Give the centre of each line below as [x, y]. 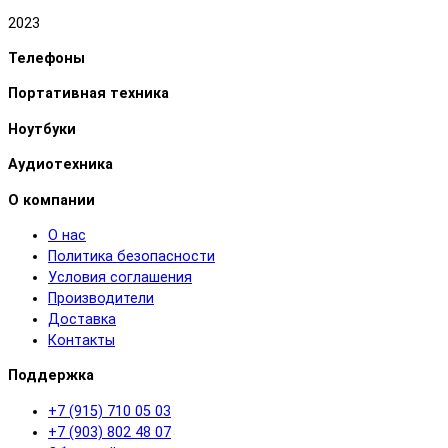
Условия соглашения [120, 277]
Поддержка [51, 376]
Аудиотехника [60, 165]
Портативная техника [88, 94]
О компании [51, 200]
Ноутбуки [42, 129]
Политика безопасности [131, 256]
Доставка [82, 319]
